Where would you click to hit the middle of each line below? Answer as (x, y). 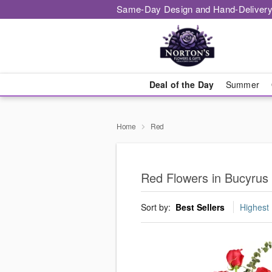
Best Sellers (200, 207)
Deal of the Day (181, 84)
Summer (243, 84)
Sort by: (157, 207)
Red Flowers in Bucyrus (205, 178)
